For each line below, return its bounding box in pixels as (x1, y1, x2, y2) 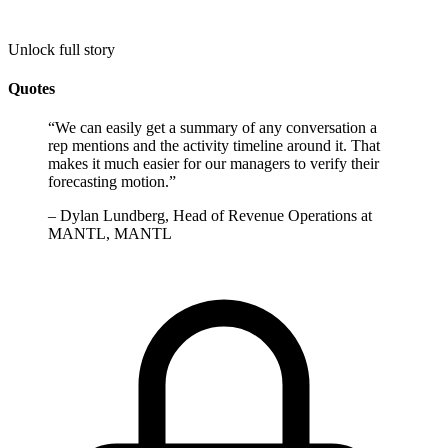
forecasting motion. (48, 173, 169, 191)
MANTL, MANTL (48, 225, 172, 243)
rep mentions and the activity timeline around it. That (48, 137, 380, 155)
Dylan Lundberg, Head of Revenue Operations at (60, 207, 372, 225)
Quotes (8, 79, 55, 97)
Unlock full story (8, 40, 115, 58)
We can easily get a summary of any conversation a (55, 119, 377, 137)
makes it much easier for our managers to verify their (48, 155, 379, 173)
